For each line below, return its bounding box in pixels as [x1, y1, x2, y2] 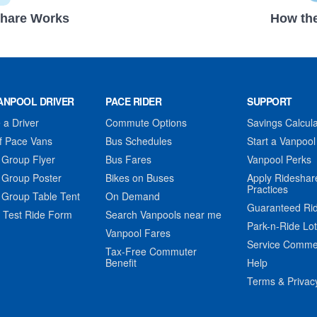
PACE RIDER [105, 93, 161, 108]
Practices [247, 181, 288, 196]
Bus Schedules [105, 133, 172, 148]
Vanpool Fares [105, 225, 171, 240]
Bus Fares [105, 151, 151, 166]
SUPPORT [247, 93, 292, 108]
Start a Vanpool [247, 133, 316, 148]
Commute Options [105, 115, 187, 129]
